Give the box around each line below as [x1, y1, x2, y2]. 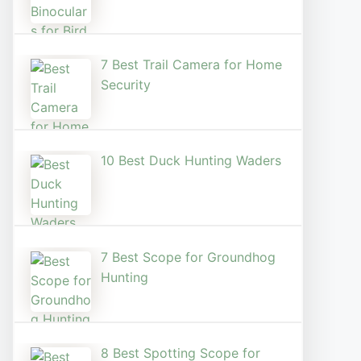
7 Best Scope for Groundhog [101, 248, 276, 265]
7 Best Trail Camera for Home [101, 56, 282, 73]
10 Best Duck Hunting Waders [101, 152, 281, 169]
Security [101, 77, 151, 93]
